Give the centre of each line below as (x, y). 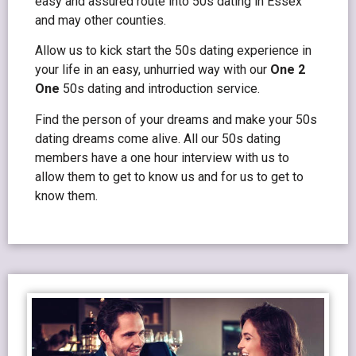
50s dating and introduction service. (160, 89)
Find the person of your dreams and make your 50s (176, 119)
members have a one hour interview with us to (162, 157)
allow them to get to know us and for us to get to (169, 176)
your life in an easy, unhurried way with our (153, 70)
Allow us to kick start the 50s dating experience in (173, 51)
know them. (66, 195)
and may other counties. (101, 20)
